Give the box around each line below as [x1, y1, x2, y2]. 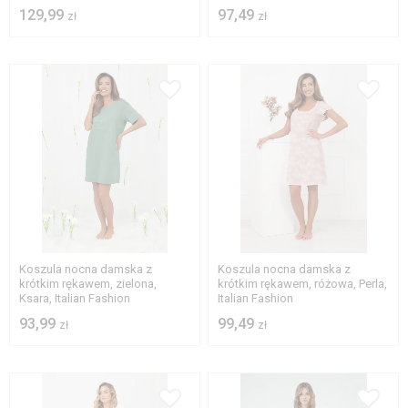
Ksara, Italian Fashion [19, 291, 130, 306]
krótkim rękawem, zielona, [19, 277, 157, 291]
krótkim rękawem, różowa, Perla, [218, 277, 388, 291]
